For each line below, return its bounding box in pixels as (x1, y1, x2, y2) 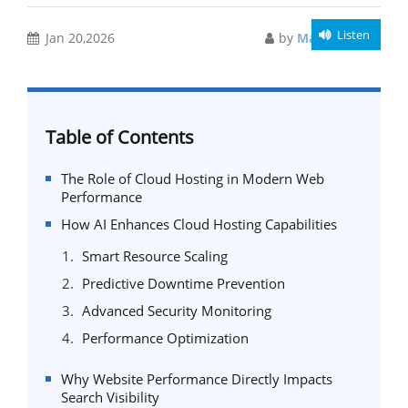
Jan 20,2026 (46, 29, 115, 46)
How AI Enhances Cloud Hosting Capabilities (61, 215, 337, 233)
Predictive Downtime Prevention (82, 274, 285, 292)
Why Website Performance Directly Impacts (61, 370, 332, 388)
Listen (337, 26, 370, 43)
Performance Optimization (82, 329, 249, 347)
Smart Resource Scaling (82, 247, 228, 265)
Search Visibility (61, 388, 159, 406)
